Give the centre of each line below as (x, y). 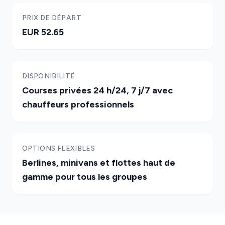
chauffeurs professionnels (78, 104)
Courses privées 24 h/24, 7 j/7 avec (97, 90)
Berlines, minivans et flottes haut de (99, 163)
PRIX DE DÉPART (52, 18)
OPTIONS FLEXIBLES (59, 148)
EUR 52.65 (43, 32)
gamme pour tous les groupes (85, 177)
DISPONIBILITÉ (49, 76)
